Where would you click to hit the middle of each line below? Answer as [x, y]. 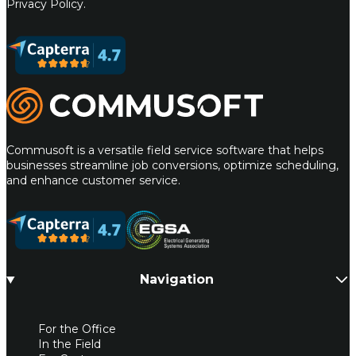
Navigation [176, 280]
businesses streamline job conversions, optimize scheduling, [172, 165]
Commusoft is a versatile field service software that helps [165, 150]
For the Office [77, 329]
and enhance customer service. [93, 180]
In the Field [70, 344]
